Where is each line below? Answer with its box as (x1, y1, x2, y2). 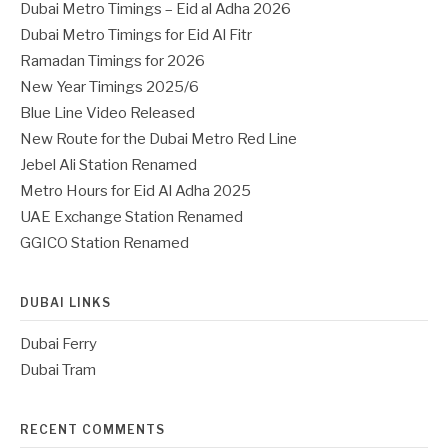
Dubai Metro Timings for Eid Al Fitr (20, 26, 252, 44)
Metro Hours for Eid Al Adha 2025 (20, 182, 251, 200)
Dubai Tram (20, 361, 96, 379)
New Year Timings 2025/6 (20, 78, 199, 96)
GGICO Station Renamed (20, 234, 189, 252)
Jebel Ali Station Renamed (20, 156, 197, 174)
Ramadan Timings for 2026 (20, 52, 205, 70)
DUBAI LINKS (20, 295, 111, 310)
